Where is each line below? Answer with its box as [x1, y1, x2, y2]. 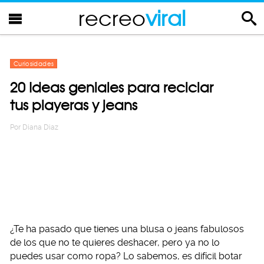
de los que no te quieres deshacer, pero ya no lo [10, 237, 220, 248]
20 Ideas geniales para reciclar [10, 79, 213, 96]
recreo [78, 5, 146, 31]
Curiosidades [14, 60, 54, 67]
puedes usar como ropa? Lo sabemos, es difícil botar [10, 250, 242, 262]
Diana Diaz [22, 123, 58, 131]
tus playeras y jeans [10, 97, 137, 114]
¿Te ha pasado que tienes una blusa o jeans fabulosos [10, 223, 244, 235]
